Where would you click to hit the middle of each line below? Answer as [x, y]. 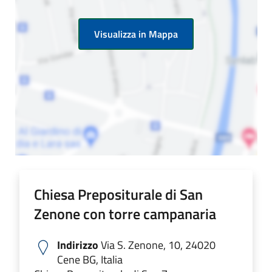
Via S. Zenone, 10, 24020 [157, 245]
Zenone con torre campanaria [125, 213]
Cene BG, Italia [90, 259]
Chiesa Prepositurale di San [118, 194]
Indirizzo [78, 245]
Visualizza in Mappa [136, 34]
